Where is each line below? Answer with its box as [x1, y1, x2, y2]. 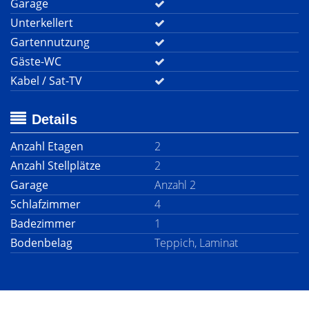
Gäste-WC [10, 54, 61, 69]
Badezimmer [10, 216, 76, 231]
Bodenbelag [10, 235, 72, 250]
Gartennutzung [10, 34, 90, 50]
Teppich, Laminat [154, 235, 238, 250]
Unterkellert [10, 15, 73, 30]
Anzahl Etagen [10, 139, 83, 154]
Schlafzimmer [10, 197, 81, 212]
